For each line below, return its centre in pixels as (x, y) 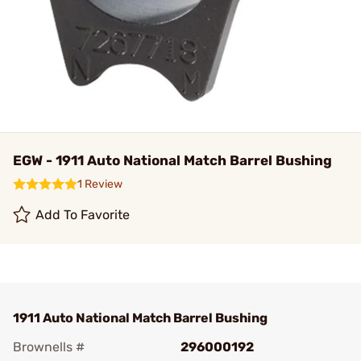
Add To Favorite (83, 215)
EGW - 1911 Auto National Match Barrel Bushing (172, 160)
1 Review (100, 184)
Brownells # (49, 347)
